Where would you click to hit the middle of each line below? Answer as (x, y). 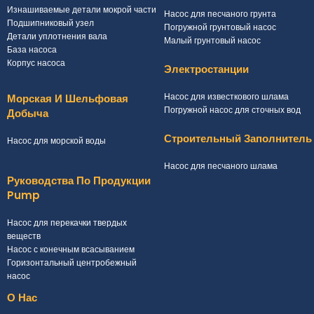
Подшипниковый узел (50, 23)
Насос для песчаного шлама (221, 166)
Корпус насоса (36, 63)
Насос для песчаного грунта (220, 14)
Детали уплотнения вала (57, 36)
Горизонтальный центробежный (72, 262)
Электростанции (206, 69)
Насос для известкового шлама (226, 96)
